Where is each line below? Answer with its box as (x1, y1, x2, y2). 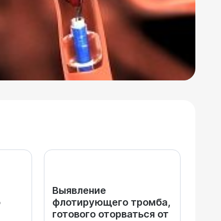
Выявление (52, 184, 106, 196)
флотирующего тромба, (52, 196, 171, 208)
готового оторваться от (52, 208, 169, 220)
